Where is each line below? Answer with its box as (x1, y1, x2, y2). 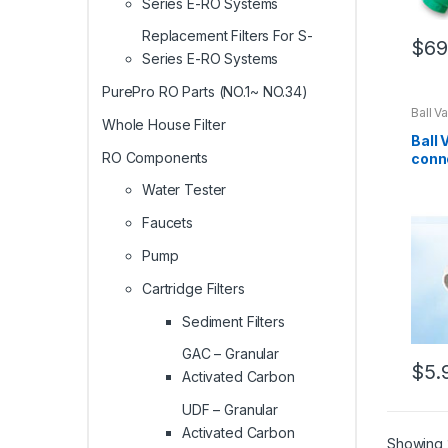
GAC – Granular (182, 345, 280, 363)
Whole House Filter (102, 115, 226, 133)
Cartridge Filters (142, 279, 245, 297)
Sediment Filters (182, 312, 285, 330)
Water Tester (142, 181, 227, 199)
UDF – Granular (182, 401, 279, 419)
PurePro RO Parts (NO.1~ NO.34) (102, 83, 308, 101)
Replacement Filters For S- (142, 27, 313, 45)
